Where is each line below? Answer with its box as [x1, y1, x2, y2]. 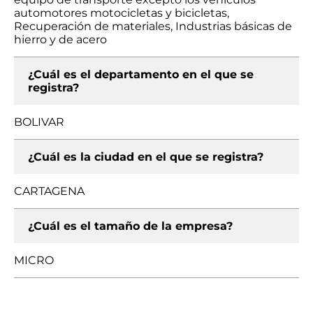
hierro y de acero [14, 33, 107, 46]
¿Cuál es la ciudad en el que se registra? [28, 150, 263, 163]
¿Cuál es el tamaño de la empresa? [28, 219, 233, 233]
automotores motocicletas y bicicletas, [14, 6, 229, 20]
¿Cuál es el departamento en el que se [28, 68, 254, 81]
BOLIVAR [14, 115, 64, 129]
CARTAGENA [14, 184, 85, 198]
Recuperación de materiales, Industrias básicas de [14, 20, 292, 33]
